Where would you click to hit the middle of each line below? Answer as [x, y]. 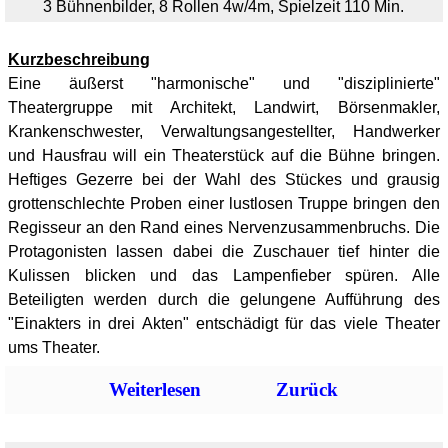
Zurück [307, 389]
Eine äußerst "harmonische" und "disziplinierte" [224, 83]
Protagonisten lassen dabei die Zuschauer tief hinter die [224, 251]
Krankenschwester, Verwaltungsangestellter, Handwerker [224, 131]
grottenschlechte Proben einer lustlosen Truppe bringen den [224, 203]
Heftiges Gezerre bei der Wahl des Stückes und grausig [224, 179]
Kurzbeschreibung [79, 59]
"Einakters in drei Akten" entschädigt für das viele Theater [224, 323]
